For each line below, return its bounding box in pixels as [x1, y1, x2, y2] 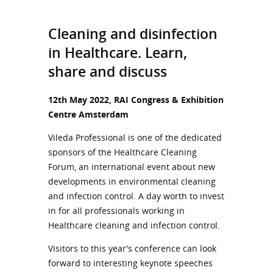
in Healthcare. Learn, [48, 43, 187, 62]
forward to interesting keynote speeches [48, 257, 213, 269]
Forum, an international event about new [48, 160, 215, 172]
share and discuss [48, 62, 167, 81]
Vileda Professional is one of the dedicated [48, 131, 222, 143]
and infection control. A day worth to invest [48, 190, 224, 202]
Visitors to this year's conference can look [48, 242, 216, 254]
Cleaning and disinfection [48, 24, 218, 43]
